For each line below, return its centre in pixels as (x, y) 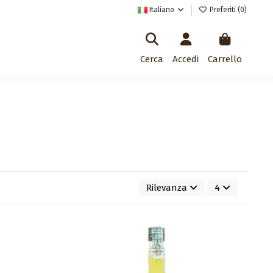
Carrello (225, 59)
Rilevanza (166, 188)
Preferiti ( (224, 10)
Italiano (161, 10)
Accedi (186, 59)
